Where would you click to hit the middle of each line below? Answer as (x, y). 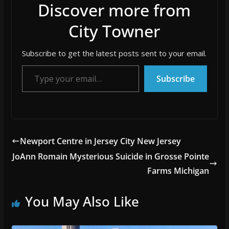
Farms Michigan (178, 171)
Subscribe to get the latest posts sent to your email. (114, 53)
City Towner (114, 31)
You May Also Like (82, 202)
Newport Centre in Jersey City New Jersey (100, 141)
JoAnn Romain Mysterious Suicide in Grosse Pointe (111, 157)
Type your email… (24, 65)
